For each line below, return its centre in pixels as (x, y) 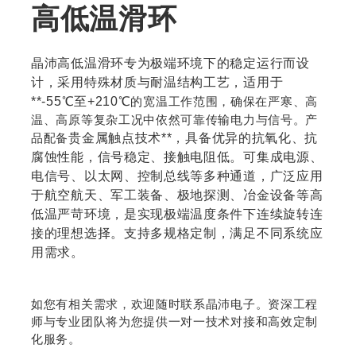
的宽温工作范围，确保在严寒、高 (224, 101)
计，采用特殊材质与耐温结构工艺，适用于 (157, 82)
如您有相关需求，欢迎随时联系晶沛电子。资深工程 (175, 304)
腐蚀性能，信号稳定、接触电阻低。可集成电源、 (177, 157)
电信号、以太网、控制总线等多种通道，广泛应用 (177, 176)
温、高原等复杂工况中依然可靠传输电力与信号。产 (175, 120)
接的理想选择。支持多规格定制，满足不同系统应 (177, 233)
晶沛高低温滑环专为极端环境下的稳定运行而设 (170, 63)
